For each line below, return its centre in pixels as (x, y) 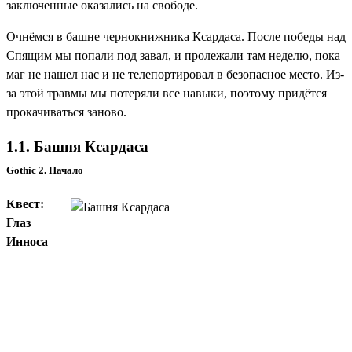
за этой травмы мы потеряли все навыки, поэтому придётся (167, 93)
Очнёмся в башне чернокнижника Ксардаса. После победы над (176, 36)
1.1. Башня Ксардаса (77, 147)
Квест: (25, 204)
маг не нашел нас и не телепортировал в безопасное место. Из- (175, 74)
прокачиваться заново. (66, 112)
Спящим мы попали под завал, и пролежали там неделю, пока (173, 55)
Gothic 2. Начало (45, 170)
